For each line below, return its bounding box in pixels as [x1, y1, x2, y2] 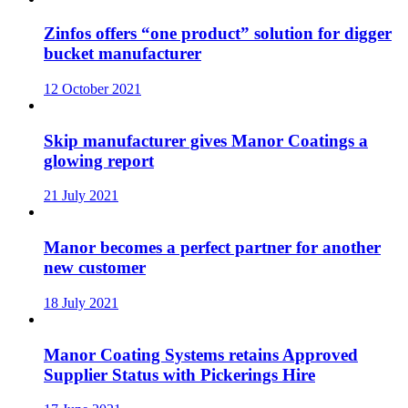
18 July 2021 [44, 294, 118, 311]
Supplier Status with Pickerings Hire [44, 364, 315, 384]
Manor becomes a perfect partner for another [44, 238, 381, 258]
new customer [44, 258, 146, 278]
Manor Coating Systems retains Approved [44, 344, 358, 364]
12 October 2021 [44, 80, 141, 97]
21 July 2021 [44, 188, 118, 204]
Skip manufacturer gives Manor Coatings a [44, 130, 368, 150]
